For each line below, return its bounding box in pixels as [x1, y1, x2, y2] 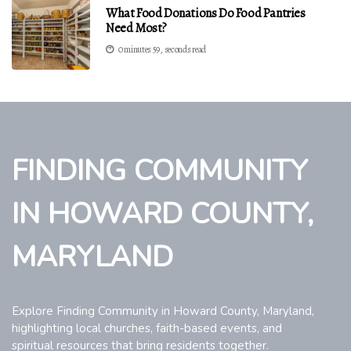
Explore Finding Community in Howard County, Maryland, [12, 303, 314, 320]
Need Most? [106, 20, 167, 38]
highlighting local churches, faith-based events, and [12, 320, 282, 337]
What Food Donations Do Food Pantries [106, 5, 306, 23]
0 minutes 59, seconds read [118, 43, 206, 56]
